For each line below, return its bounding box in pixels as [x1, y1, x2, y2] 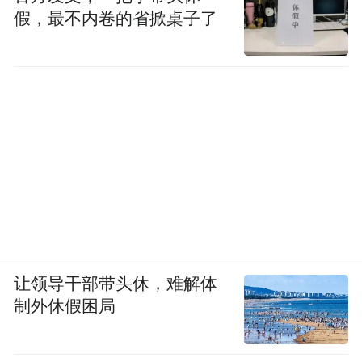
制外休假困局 [14, 297, 116, 316]
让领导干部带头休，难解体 [14, 275, 218, 293]
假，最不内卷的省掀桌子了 [14, 9, 218, 27]
